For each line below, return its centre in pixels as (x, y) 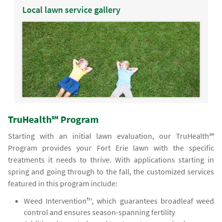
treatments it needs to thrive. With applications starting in (111, 160)
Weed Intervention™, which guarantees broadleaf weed (119, 201)
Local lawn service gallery (71, 10)
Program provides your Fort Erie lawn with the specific (111, 148)
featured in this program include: (63, 184)
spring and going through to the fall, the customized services (111, 172)
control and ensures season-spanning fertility (100, 212)
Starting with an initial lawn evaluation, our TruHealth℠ (111, 136)
